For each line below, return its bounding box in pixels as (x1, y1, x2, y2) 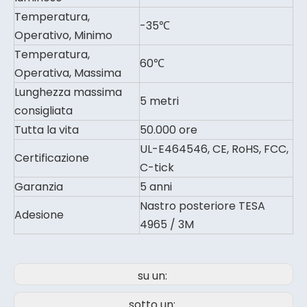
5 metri (140, 93, 179, 109)
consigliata (14, 103, 73, 119)
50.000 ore (140, 122, 197, 138)
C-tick (140, 160, 174, 175)
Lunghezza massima (14, 84, 122, 100)
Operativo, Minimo (14, 27, 112, 43)
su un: (137, 268, 170, 284)
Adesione (14, 207, 64, 223)
